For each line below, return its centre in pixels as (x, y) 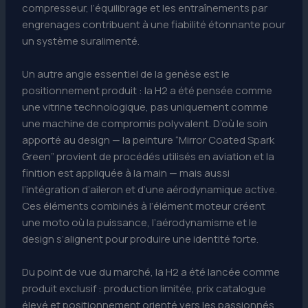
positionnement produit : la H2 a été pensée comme (147, 91)
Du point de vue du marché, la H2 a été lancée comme (151, 272)
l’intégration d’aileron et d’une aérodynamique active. (150, 190)
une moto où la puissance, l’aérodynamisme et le (140, 223)
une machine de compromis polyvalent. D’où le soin (145, 124)
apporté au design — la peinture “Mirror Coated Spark (148, 140)
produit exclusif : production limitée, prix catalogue (144, 289)
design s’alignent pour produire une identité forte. (141, 239)
